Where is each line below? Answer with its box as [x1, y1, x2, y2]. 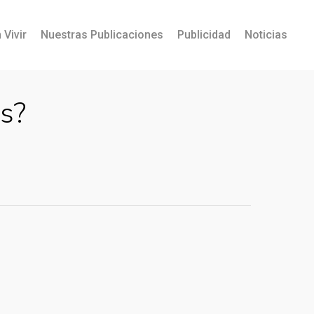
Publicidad [177, 28, 231, 41]
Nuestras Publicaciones [41, 28, 163, 41]
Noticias [245, 28, 287, 41]
